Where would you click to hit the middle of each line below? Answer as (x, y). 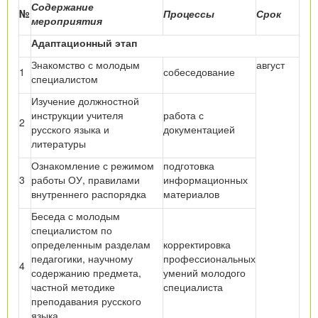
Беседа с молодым (76, 215)
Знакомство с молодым (86, 64)
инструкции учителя (77, 115)
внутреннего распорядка (89, 193)
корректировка (197, 244)
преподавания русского (86, 301)
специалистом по (72, 230)
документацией (199, 129)
